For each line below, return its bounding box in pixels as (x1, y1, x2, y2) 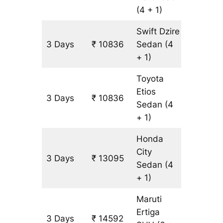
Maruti (136, 194, 162, 204)
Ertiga (136, 207, 160, 217)
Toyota (136, 73, 164, 84)
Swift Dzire (136, 26, 180, 36)
